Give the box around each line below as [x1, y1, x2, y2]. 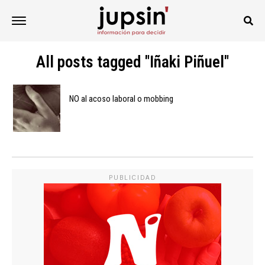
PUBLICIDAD [109, 174, 156, 181]
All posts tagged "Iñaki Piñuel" [36, 53, 229, 72]
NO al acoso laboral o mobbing [69, 94, 173, 104]
